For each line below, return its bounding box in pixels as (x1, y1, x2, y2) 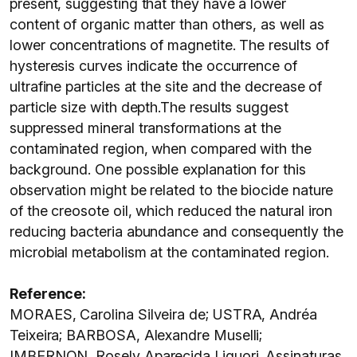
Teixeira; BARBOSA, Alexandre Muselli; (10, 327, 263, 343)
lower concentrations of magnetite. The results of (10, 37, 329, 53)
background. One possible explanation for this (10, 161, 306, 178)
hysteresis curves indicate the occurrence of (10, 57, 297, 74)
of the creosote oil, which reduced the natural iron (10, 202, 333, 219)
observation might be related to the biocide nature (10, 182, 334, 198)
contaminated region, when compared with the (10, 140, 312, 157)
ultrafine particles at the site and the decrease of (10, 78, 323, 95)
